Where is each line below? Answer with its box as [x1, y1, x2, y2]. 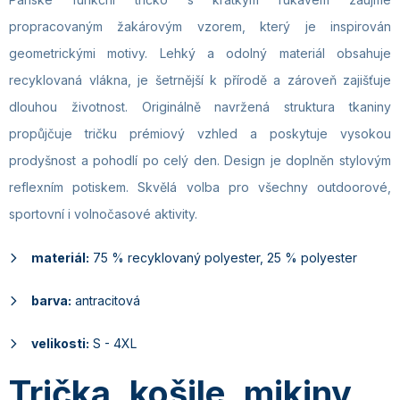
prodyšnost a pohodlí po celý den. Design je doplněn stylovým [9, 153, 391, 168]
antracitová [71, 293, 140, 308]
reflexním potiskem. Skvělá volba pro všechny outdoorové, [9, 179, 391, 195]
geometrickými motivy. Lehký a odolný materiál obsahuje [9, 46, 391, 61]
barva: [31, 293, 71, 308]
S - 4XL [89, 336, 137, 351]
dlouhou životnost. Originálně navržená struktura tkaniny [9, 99, 391, 114]
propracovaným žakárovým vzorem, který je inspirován [9, 19, 391, 34]
